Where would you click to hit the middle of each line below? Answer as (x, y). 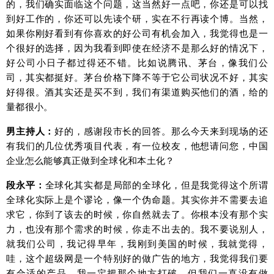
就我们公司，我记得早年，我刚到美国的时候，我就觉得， (137, 243)
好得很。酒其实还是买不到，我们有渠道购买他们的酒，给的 (137, 92)
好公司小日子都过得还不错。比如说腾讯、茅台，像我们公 (137, 62)
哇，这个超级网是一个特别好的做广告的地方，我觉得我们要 (137, 258)
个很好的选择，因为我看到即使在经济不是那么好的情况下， (137, 48)
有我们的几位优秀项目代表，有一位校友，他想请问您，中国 (137, 146)
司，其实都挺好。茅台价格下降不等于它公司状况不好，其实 (137, 77)
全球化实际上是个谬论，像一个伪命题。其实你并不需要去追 (137, 199)
